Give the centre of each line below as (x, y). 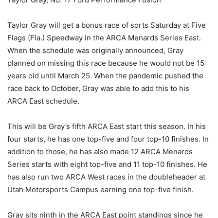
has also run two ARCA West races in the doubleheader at (106, 177)
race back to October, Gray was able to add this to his (98, 88)
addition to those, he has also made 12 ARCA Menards (100, 151)
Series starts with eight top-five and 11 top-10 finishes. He (107, 164)
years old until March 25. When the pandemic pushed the (105, 75)
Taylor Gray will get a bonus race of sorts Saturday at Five (107, 25)
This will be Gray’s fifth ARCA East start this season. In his (107, 126)
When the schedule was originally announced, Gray (95, 50)
